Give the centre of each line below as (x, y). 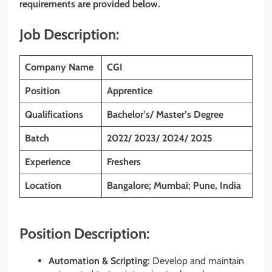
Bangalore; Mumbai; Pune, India (174, 185)
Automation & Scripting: (99, 260)
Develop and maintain (197, 260)
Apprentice (130, 90)
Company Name (59, 67)
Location (43, 185)
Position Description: (84, 233)
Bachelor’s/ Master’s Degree (165, 114)
